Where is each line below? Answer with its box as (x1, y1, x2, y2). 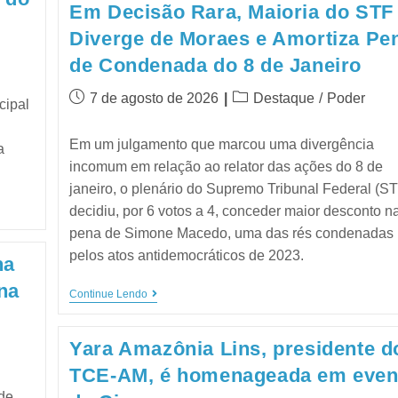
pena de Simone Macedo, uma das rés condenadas (69, 225, 394, 241)
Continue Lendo (69, 287, 148, 300)
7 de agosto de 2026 (90, 90, 219, 106)
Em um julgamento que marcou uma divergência (69, 136, 375, 152)
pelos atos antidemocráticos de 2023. (69, 247, 305, 263)
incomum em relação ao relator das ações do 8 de (69, 158, 384, 174)
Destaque (253, 90, 315, 106)
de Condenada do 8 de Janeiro (69, 53, 362, 76)
